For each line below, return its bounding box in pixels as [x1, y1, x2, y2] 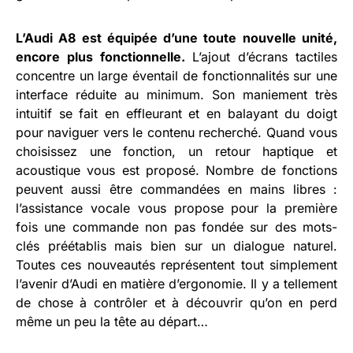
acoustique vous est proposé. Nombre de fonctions [16, 162, 337, 178]
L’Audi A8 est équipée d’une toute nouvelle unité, [16, 29, 337, 46]
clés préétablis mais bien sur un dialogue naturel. [16, 237, 337, 254]
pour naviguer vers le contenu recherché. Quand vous [16, 124, 337, 140]
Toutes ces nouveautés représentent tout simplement [16, 256, 337, 273]
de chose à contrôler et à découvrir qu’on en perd [16, 294, 337, 310]
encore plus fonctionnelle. [16, 48, 185, 65]
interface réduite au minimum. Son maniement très [16, 86, 337, 102]
